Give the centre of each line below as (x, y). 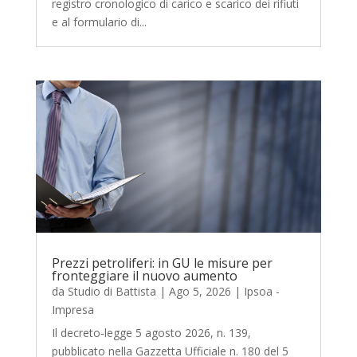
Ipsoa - (261, 292)
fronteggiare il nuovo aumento (144, 276)
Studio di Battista (112, 292)
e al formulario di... (99, 22)
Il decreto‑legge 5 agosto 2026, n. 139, (151, 333)
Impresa (73, 310)
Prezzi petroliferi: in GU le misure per (162, 263)
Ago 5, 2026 (200, 292)
